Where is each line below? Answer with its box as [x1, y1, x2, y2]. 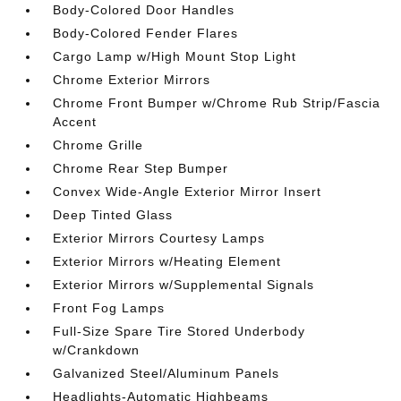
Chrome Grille [53, 138, 144, 152]
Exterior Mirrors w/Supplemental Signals [53, 277, 315, 292]
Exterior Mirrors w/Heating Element [53, 254, 282, 269]
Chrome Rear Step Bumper [53, 161, 229, 175]
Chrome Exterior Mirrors [53, 73, 211, 87]
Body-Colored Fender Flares [53, 26, 239, 40]
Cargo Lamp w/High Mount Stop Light [53, 49, 297, 64]
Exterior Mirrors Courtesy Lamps [53, 231, 266, 245]
